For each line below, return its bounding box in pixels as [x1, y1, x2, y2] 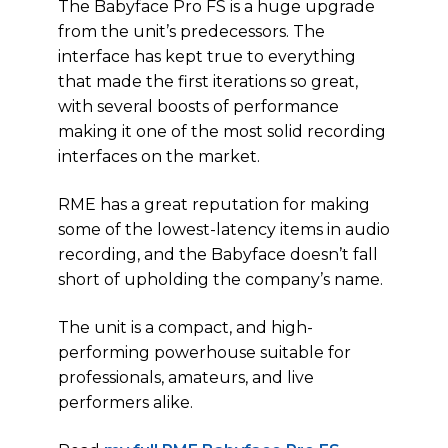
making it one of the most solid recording [58, 122, 386, 141]
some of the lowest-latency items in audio [58, 220, 390, 239]
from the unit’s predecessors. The [58, 22, 325, 41]
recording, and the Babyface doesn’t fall [58, 245, 378, 264]
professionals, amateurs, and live [58, 368, 314, 387]
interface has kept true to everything [58, 47, 356, 66]
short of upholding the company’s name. [58, 270, 383, 289]
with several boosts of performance [58, 97, 339, 116]
